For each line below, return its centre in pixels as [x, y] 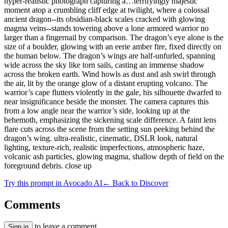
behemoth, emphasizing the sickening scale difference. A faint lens [110, 120]
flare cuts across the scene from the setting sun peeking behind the [109, 129]
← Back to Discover [135, 183]
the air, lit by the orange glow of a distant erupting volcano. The [106, 83]
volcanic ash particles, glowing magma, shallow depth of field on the [114, 156]
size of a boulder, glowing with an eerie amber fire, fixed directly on [113, 46]
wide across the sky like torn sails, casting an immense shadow [104, 65]
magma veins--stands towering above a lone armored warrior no [106, 28]
